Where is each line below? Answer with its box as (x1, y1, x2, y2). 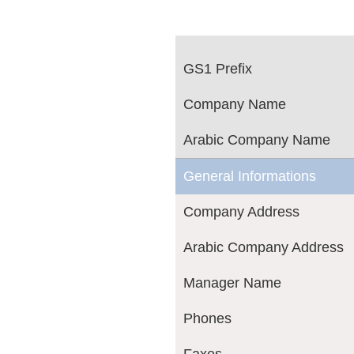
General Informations (183, 168, 316, 185)
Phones (183, 311, 232, 327)
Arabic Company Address (183, 239, 344, 256)
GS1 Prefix (183, 61, 252, 77)
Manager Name (183, 275, 281, 292)
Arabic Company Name (183, 132, 330, 149)
